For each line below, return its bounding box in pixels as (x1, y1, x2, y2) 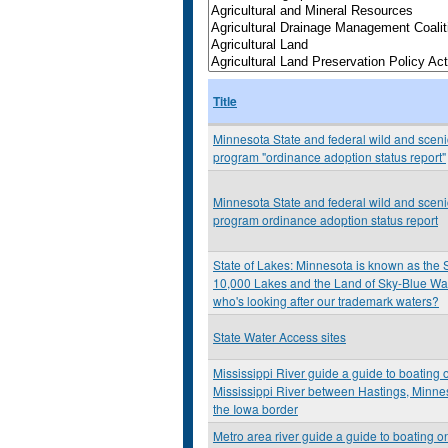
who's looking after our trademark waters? (213, 292, 439, 309)
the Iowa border (213, 400, 298, 417)
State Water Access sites (213, 328, 346, 345)
